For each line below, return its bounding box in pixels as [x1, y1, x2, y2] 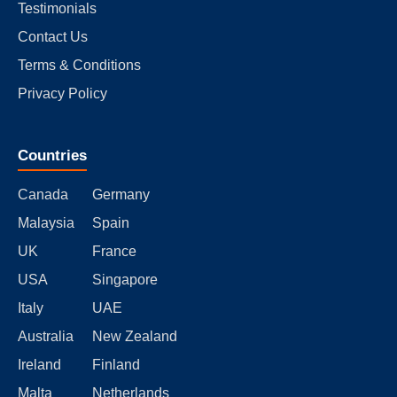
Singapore [92, 271, 158, 287]
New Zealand [92, 328, 177, 344]
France [92, 243, 136, 259]
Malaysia [18, 214, 74, 230]
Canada [18, 186, 68, 202]
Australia [18, 328, 74, 344]
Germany [92, 186, 150, 202]
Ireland [18, 356, 61, 372]
